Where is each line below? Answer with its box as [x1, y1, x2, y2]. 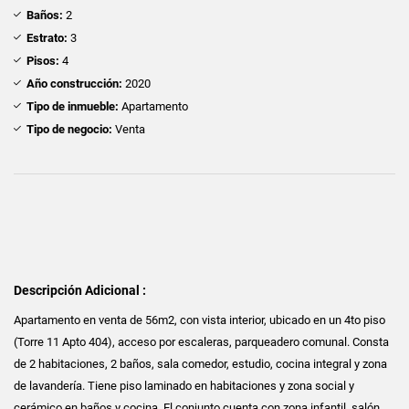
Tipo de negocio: [26, 121, 112, 136]
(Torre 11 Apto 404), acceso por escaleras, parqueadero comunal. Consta [14, 334, 389, 349]
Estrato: [26, 30, 68, 45]
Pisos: [26, 53, 59, 68]
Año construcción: [26, 76, 122, 90]
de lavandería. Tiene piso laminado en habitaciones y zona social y [14, 378, 354, 393]
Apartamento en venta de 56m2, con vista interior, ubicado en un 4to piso [14, 312, 385, 327]
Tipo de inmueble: [26, 99, 119, 113]
